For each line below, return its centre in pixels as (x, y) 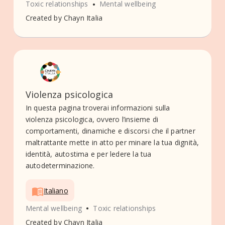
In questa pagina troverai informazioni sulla (98, 108)
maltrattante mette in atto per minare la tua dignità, (112, 143)
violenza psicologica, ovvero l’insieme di (92, 120)
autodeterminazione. (60, 166)
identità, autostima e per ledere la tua (88, 154)
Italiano (56, 190)
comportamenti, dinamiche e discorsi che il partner (110, 131)
